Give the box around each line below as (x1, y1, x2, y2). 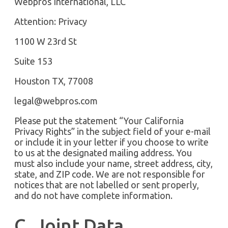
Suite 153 (14, 55, 52, 66)
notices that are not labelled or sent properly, (14, 179, 199, 190)
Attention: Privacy (14, 16, 87, 26)
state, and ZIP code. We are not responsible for (14, 168, 205, 179)
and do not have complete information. (14, 190, 173, 201)
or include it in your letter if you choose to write (14, 136, 209, 147)
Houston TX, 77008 (14, 75, 93, 86)
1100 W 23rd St (14, 36, 77, 46)
